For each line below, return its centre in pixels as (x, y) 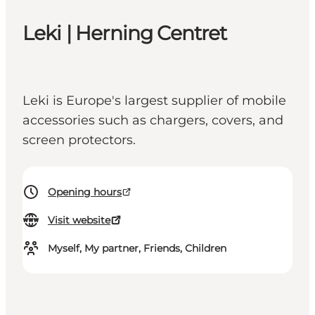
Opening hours (85, 192)
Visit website (79, 220)
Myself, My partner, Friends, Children (137, 249)
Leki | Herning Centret (125, 33)
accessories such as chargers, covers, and (153, 121)
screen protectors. (79, 140)
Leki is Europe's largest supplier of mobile (154, 101)
